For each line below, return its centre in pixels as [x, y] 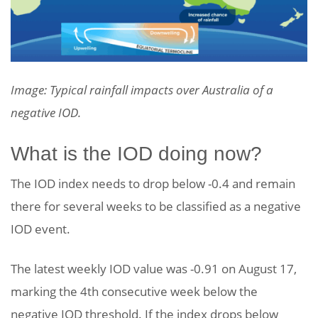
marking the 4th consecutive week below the [134, 291]
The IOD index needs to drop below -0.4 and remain [153, 183]
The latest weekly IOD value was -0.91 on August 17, [154, 268]
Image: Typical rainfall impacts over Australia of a [142, 89]
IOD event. [40, 229]
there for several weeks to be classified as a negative [156, 206]
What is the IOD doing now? [136, 153]
